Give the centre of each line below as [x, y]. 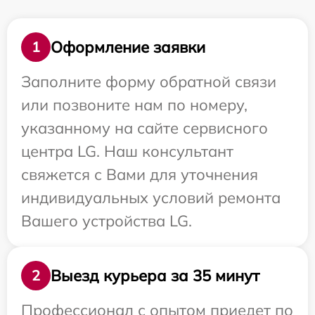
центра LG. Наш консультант [127, 151]
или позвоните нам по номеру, [134, 105]
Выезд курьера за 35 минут [155, 275]
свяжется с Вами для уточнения [140, 174]
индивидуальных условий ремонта [151, 198]
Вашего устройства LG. [107, 221]
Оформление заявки [128, 47]
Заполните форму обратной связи [149, 82]
